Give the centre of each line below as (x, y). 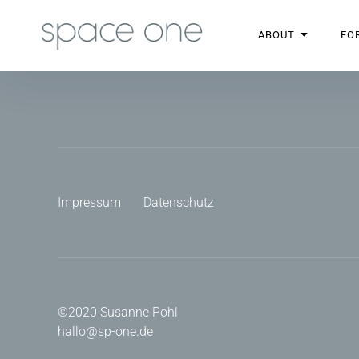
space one (88, 35)
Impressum (89, 202)
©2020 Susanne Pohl (118, 312)
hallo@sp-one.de (105, 331)
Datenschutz (179, 202)
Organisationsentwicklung (129, 35)
